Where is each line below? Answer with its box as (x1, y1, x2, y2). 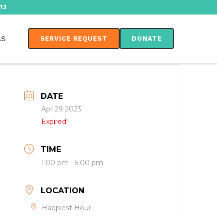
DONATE (132, 35, 162, 42)
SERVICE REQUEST (40, 35, 108, 42)
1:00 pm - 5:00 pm (41, 158, 104, 167)
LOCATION (41, 186, 85, 195)
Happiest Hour (42, 203, 92, 212)
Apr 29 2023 (41, 105, 82, 113)
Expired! (41, 117, 68, 126)
